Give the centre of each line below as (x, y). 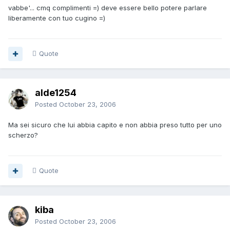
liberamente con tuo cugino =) (57, 18)
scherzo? (23, 135)
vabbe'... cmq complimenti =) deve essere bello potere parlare (108, 8)
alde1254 (56, 93)
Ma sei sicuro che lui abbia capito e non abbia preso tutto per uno (115, 125)
